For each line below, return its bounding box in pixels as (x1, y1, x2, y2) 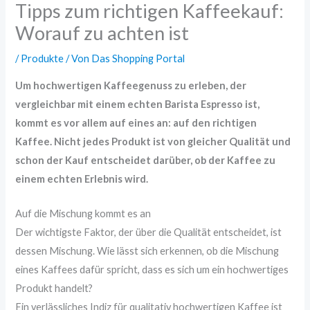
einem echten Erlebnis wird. (15, 172, 149, 185)
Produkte (21, 53, 64, 65)
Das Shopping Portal (91, 53, 185, 65)
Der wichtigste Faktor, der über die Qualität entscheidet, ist (15, 226, 282, 239)
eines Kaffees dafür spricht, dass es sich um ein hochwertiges (15, 264, 289, 276)
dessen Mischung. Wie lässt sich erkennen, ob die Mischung (15, 245, 280, 257)
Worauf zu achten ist (15, 21, 190, 45)
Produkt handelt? (15, 282, 93, 295)
